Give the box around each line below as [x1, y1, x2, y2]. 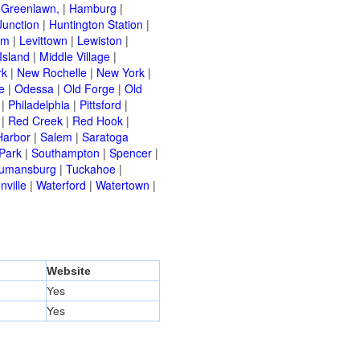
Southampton [31, 145, 100, 162]
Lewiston [77, 32, 122, 49]
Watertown [96, 177, 149, 194]
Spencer [109, 145, 152, 162]
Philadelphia [8, 96, 70, 113]
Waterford [36, 177, 86, 194]
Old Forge [63, 80, 115, 97]
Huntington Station [49, 16, 143, 33]
